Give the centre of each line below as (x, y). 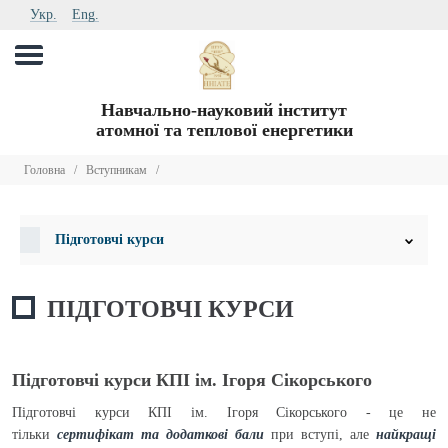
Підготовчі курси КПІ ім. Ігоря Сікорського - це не (224, 412)
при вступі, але (320, 434)
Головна (44, 170)
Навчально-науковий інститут (224, 110)
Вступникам (116, 170)
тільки (34, 434)
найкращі (406, 434)
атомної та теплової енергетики (224, 130)
